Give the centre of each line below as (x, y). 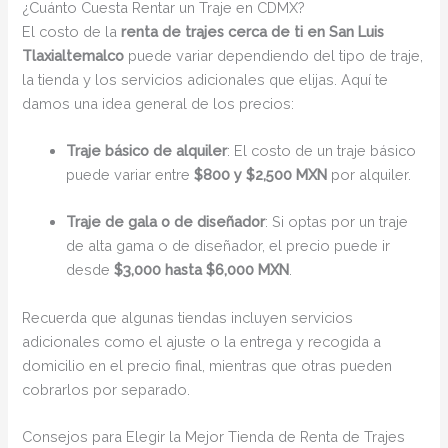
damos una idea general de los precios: (158, 103)
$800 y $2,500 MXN (261, 175)
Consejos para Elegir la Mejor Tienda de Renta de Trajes (214, 437)
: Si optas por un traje (337, 222)
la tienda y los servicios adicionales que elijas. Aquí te (205, 79)
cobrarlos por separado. (106, 389)
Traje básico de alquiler (147, 151)
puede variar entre (130, 175)
